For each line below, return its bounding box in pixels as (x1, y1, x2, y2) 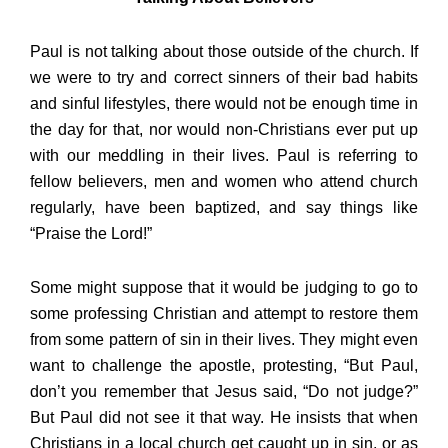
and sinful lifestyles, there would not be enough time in (30, 95, 418, 113)
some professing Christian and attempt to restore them (30, 305, 418, 323)
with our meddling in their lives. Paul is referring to (30, 147, 418, 165)
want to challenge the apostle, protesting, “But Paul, (30, 357, 418, 375)
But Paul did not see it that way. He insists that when (30, 409, 418, 427)
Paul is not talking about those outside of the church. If (30, 43, 418, 61)
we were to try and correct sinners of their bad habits (30, 69, 418, 87)
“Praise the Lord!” (30, 225, 152, 243)
